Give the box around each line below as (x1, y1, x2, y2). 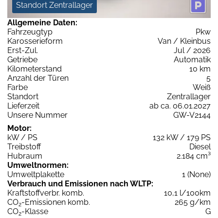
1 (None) (182, 170, 211, 180)
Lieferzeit (7, 101, 39, 111)
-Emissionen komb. (21, 198, 90, 207)
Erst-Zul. (7, 46, 38, 55)
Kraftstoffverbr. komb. (7, 188, 84, 198)
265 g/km (175, 198, 211, 207)
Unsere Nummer (7, 110, 68, 120)
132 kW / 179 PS (153, 133, 211, 143)
